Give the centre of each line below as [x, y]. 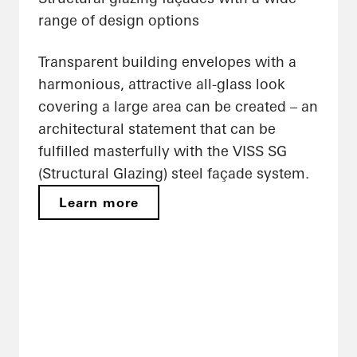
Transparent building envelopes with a [167, 62]
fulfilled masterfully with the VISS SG [163, 151]
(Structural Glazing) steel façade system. [174, 174]
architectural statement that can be [157, 129]
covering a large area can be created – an [178, 107]
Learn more [99, 203]
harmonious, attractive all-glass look [162, 84]
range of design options [119, 21]
